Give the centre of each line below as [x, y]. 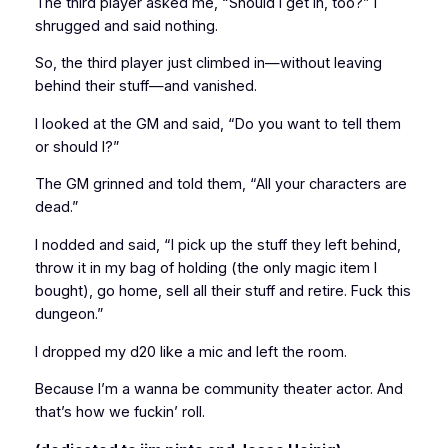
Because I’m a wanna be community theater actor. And [218, 389]
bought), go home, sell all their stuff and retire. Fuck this [222, 290]
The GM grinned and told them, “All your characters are [220, 184]
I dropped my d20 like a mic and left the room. [190, 351]
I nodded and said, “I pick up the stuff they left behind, [217, 244]
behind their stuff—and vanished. [145, 86]
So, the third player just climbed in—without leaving [208, 63]
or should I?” [77, 146]
